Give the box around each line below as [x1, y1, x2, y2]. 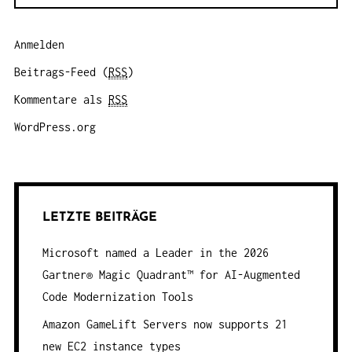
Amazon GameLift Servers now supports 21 [42, 317, 288, 332]
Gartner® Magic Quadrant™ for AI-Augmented [42, 268, 300, 282]
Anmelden [14, 37, 64, 51]
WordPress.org [14, 119, 96, 134]
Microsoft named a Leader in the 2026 [42, 246, 269, 260]
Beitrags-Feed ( [14, 64, 108, 79]
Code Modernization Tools [42, 290, 193, 304]
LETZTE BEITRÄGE [42, 211, 157, 225]
